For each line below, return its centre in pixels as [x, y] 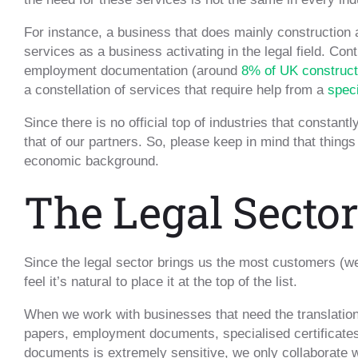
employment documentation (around [133, 71]
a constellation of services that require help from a [176, 90]
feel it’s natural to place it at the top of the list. [161, 282]
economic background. [91, 161]
